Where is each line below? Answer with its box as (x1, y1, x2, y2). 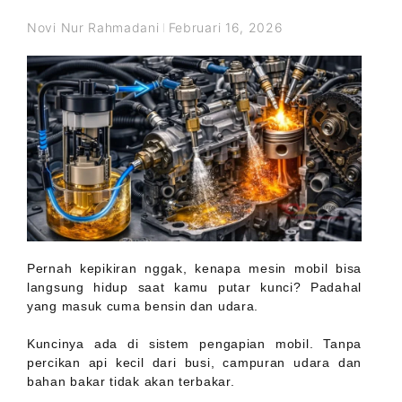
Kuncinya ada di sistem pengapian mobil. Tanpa (27, 336, 362, 352)
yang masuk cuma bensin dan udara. (27, 299, 259, 314)
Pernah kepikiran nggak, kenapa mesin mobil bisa (27, 261, 362, 276)
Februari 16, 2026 (168, 20, 284, 35)
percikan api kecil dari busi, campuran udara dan (27, 355, 362, 371)
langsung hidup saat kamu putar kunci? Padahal (27, 280, 362, 295)
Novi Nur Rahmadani (27, 20, 160, 35)
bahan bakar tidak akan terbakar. (27, 374, 235, 389)
